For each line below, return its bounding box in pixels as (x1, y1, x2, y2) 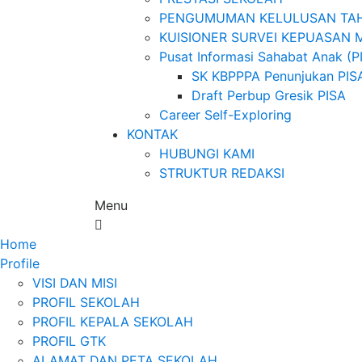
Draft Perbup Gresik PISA (192, 86, 346, 103)
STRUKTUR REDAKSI (159, 164, 284, 181)
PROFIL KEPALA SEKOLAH (32, 313, 193, 330)
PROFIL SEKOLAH (32, 293, 140, 310)
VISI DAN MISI (32, 274, 117, 291)
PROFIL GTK (32, 332, 106, 349)
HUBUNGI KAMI (159, 145, 255, 162)
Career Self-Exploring (159, 106, 292, 123)
